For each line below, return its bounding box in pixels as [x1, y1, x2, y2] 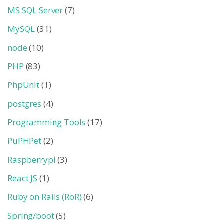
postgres [7, 98, 41, 110]
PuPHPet [7, 135, 41, 147]
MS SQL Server [7, 4, 63, 16]
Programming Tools [7, 116, 85, 128]
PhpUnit [7, 79, 39, 91]
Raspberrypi [7, 154, 55, 165]
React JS [7, 172, 37, 184]
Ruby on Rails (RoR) [7, 191, 82, 203]
